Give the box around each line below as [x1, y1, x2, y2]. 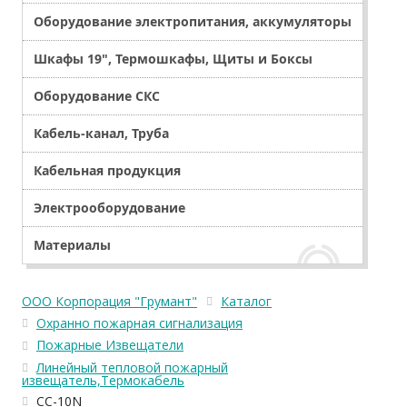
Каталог [221, 293, 272, 310]
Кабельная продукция [34, 162, 181, 179]
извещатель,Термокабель [22, 371, 184, 389]
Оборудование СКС [34, 87, 160, 104]
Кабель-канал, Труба [34, 124, 169, 142]
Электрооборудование [34, 199, 185, 216]
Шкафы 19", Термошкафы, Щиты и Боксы [34, 50, 313, 67]
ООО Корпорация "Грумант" [22, 293, 197, 310]
